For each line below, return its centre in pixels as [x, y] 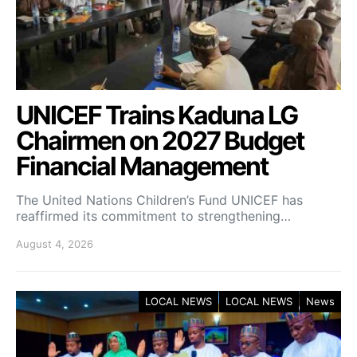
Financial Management [142, 166]
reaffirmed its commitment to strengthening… [153, 216]
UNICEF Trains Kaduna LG [157, 115]
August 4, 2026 [55, 244]
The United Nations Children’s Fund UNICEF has [159, 200]
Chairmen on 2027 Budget [160, 141]
